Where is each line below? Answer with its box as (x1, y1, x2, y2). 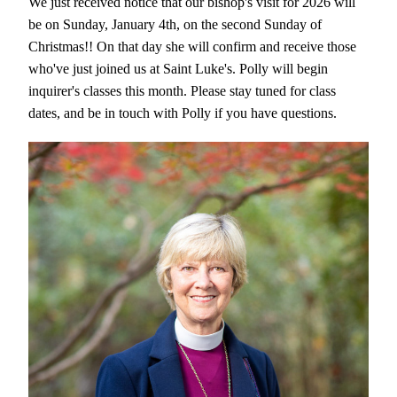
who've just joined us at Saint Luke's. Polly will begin (28, 61, 328, 76)
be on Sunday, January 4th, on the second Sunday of (28, 17, 322, 32)
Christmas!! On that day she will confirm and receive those (28, 39, 356, 54)
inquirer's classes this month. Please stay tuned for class (28, 83, 336, 98)
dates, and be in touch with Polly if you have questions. (28, 105, 340, 121)
